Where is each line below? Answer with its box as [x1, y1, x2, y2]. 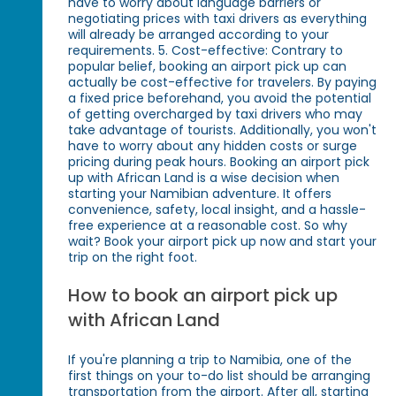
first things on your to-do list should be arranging [68, 367, 371, 385]
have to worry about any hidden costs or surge [68, 137, 358, 156]
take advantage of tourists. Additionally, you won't [68, 121, 377, 140]
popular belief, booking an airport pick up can [68, 57, 347, 76]
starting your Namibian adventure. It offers [68, 185, 332, 203]
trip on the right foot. [68, 248, 198, 267]
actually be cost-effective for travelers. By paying [68, 73, 377, 92]
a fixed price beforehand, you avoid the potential [68, 89, 372, 108]
